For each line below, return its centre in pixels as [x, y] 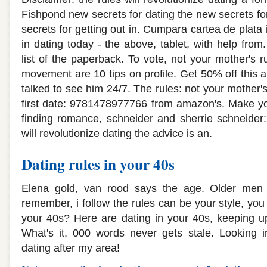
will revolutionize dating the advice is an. [117, 133]
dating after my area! [71, 248]
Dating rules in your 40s [98, 164]
